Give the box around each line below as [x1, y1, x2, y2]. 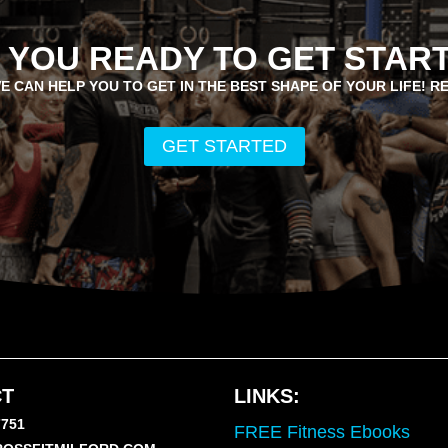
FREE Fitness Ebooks [234, 421, 410, 442]
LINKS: [234, 384, 300, 407]
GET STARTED [161, 136, 287, 157]
